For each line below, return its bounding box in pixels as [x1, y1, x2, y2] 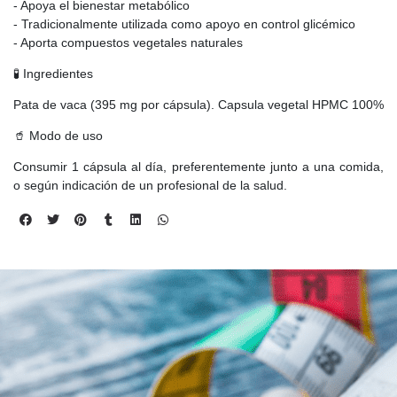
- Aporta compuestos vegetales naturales [13, 35, 243, 50]
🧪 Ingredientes [13, 66, 93, 81]
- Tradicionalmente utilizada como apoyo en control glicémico [13, 16, 355, 31]
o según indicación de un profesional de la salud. [13, 177, 287, 192]
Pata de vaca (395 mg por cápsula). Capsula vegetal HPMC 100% [13, 97, 384, 112]
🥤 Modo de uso [13, 128, 103, 143]
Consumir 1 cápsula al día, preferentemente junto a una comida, [13, 159, 384, 174]
